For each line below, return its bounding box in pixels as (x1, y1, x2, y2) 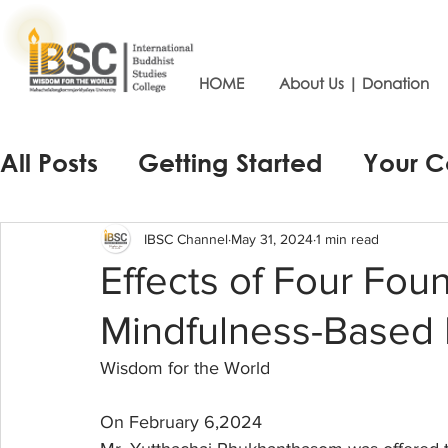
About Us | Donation (279, 74, 429, 92)
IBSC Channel (144, 230, 228, 247)
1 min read (316, 230, 379, 247)
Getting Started (138, 147, 323, 177)
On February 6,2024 (100, 412, 262, 432)
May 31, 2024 (231, 230, 313, 247)
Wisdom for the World (100, 358, 270, 378)
